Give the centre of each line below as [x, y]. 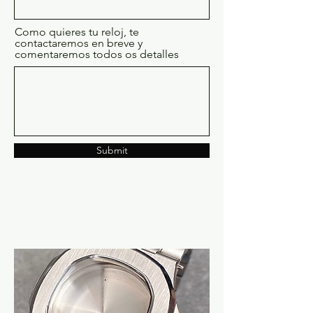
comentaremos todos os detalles [97, 54]
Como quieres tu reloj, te [77, 32]
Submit [112, 150]
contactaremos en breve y [79, 43]
